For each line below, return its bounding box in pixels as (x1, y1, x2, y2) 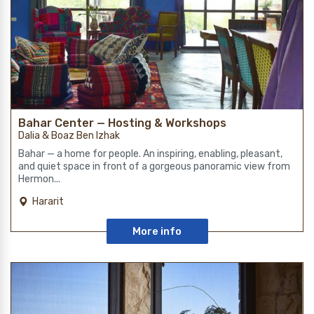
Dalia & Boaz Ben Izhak (18, 130, 120, 142)
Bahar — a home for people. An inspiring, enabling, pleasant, (18, 148, 282, 161)
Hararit (32, 196, 64, 208)
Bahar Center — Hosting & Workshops (18, 116, 226, 130)
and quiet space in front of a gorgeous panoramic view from (18, 161, 290, 173)
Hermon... (18, 173, 60, 186)
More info (132, 225, 182, 238)
